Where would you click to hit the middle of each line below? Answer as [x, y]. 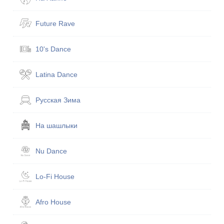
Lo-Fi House [55, 177]
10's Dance [53, 49]
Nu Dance [51, 151]
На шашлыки [57, 126]
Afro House [53, 202]
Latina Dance [57, 75]
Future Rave [55, 24]
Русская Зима [58, 100]
